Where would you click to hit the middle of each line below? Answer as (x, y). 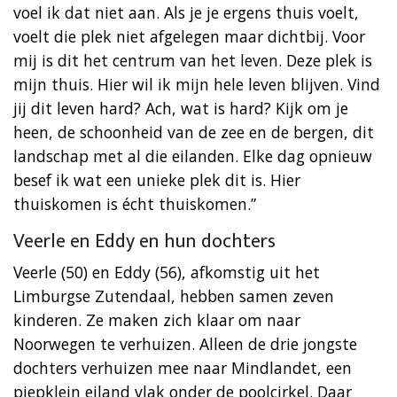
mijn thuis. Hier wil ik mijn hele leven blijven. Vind (197, 84)
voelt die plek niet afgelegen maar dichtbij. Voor (189, 36)
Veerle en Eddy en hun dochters (144, 241)
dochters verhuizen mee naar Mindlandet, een (183, 367)
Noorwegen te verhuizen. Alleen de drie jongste (185, 343)
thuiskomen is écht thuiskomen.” (135, 203)
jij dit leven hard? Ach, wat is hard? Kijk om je (181, 108)
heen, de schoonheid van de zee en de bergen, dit (194, 132)
